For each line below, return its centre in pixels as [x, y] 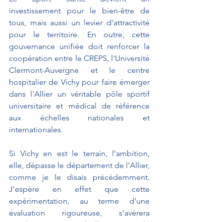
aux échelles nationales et [79, 117]
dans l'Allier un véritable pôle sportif [79, 94]
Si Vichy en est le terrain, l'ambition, [79, 153]
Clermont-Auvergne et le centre [79, 70]
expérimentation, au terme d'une [79, 201]
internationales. [36, 129]
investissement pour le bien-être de [79, 10]
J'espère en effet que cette [79, 189]
